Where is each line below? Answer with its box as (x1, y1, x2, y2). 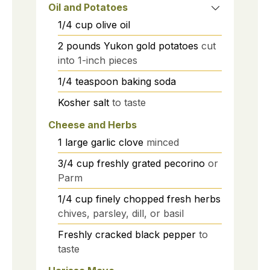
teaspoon (75, 75, 118, 87)
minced (146, 136, 179, 148)
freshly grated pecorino (97, 157, 205, 169)
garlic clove (91, 136, 143, 148)
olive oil (96, 18, 130, 31)
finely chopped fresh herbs (96, 192, 221, 205)
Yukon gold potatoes (104, 39, 198, 52)
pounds (66, 39, 101, 52)
